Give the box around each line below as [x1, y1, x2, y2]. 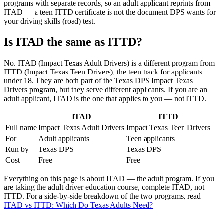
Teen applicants [126, 134, 175, 143]
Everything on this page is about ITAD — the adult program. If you [4, 174, 214, 183]
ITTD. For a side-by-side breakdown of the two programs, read [4, 191, 201, 200]
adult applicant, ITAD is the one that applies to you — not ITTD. [4, 94, 206, 103]
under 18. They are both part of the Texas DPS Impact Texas [4, 76, 193, 85]
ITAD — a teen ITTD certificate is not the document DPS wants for [4, 7, 216, 16]
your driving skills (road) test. [4, 16, 95, 25]
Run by [5, 145, 29, 153]
